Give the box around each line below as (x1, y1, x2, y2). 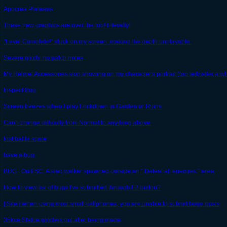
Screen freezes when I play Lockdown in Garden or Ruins (4, 103, 162, 110)
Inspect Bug (4, 87, 36, 94)
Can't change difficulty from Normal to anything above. (4, 119, 152, 127)
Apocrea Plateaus (4, 6, 53, 13)
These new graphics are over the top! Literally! (4, 22, 130, 29)
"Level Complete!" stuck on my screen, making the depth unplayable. (4, 38, 192, 46)
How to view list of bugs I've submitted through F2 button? (4, 184, 161, 192)
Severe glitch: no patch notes (4, 54, 83, 62)
